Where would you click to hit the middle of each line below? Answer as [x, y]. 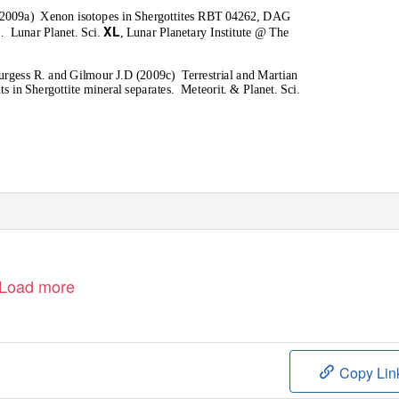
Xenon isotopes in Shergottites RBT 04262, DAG [166, 16]
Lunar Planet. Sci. [57, 32]
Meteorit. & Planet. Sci [239, 90]
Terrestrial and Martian [239, 75]
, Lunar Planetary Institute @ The [204, 32]
